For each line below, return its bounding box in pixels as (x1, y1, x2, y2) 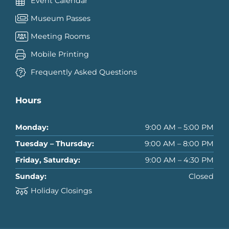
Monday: (15, 122, 49, 132)
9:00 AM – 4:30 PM (145, 155, 214, 165)
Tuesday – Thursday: (15, 139, 94, 148)
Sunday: (15, 171, 47, 181)
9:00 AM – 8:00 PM (145, 139, 214, 148)
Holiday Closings (30, 186, 92, 195)
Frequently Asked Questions (30, 67, 137, 77)
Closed (189, 171, 214, 181)
